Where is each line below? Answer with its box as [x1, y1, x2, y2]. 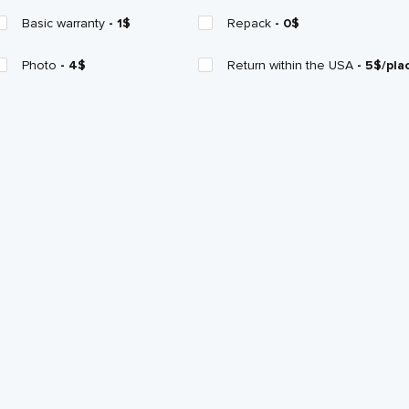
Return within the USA [227, 57, 357, 73]
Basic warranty [22, 15, 109, 31]
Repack [227, 15, 275, 31]
